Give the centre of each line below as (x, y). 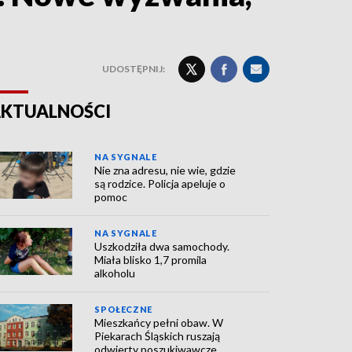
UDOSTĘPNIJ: (134, 69)
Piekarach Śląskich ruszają (158, 336)
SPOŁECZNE (123, 309)
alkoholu (115, 273)
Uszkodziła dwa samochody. (162, 246)
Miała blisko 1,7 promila (151, 260)
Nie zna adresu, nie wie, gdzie (165, 170)
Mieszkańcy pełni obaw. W (159, 323)
